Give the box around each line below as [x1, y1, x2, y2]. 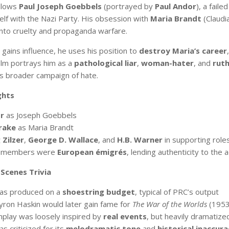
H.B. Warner [117, 134, 163, 145]
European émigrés [57, 146, 127, 157]
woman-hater [141, 57, 194, 68]
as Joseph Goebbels [4, 109, 77, 120]
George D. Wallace [28, 134, 98, 145]
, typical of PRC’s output [134, 186, 219, 197]
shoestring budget [62, 186, 135, 197]
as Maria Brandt [15, 122, 74, 132]
